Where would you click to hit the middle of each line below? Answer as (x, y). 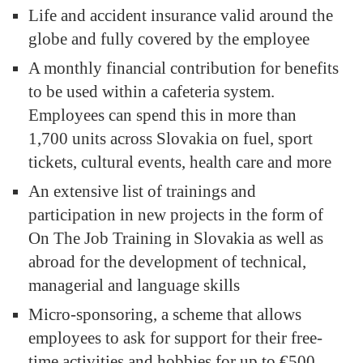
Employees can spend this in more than (162, 115)
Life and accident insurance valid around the (181, 15)
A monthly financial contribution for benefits (184, 68)
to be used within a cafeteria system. (152, 91)
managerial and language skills (134, 285)
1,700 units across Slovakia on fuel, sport (171, 138)
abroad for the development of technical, (167, 261)
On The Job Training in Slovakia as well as (176, 238)
